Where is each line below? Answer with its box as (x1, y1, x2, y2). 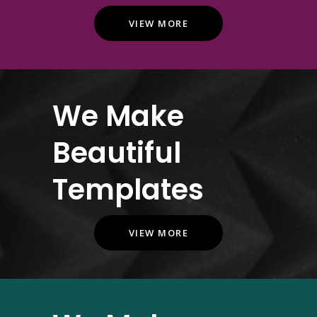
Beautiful (52, 133, 181, 173)
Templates (52, 170, 204, 209)
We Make (52, 96, 184, 136)
